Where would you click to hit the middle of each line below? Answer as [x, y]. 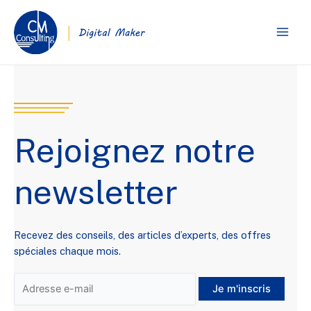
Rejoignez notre [135, 150]
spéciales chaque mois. [67, 251]
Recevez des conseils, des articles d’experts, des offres [142, 235]
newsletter [96, 192]
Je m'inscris [241, 288]
